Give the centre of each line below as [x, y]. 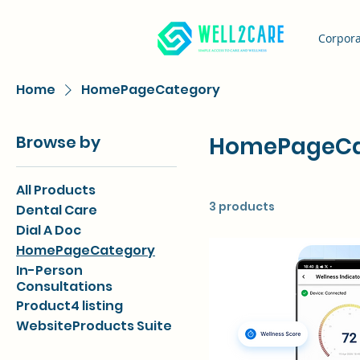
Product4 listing [70, 306]
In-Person [49, 271]
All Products [56, 190]
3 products [242, 207]
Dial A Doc [49, 231]
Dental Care [57, 211]
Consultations [64, 287]
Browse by [58, 143]
